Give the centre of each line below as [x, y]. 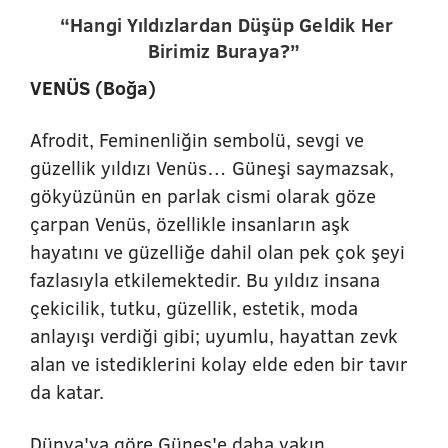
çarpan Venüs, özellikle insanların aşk [190, 223]
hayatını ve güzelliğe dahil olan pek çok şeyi [217, 251]
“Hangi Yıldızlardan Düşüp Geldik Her [226, 24]
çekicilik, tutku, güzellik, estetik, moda [194, 307]
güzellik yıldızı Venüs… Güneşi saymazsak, [212, 167]
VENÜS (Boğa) [93, 87]
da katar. [69, 391]
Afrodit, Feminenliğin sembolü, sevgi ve [197, 139]
